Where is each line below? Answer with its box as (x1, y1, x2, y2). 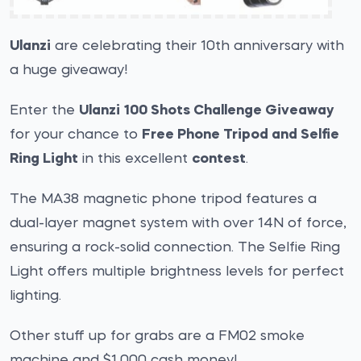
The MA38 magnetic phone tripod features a (10, 193, 317, 206)
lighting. (10, 289, 61, 303)
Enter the (10, 104, 79, 118)
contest (192, 152, 246, 166)
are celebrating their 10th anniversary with (51, 39, 344, 53)
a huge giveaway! (10, 64, 128, 77)
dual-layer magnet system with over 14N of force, (10, 217, 346, 230)
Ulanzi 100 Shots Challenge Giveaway (79, 104, 334, 118)
